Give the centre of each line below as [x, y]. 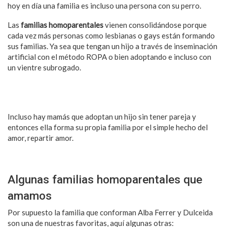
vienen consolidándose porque [155, 25]
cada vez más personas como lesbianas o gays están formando [111, 35]
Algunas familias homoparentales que [105, 179]
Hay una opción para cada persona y [143, 67]
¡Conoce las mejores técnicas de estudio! [76, 97]
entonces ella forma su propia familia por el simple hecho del [108, 127]
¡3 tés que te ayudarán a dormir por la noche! [82, 157]
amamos [30, 195]
